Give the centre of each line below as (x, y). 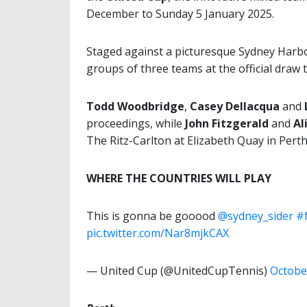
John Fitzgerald (227, 124)
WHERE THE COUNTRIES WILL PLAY (179, 179)
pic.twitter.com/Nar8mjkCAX (158, 233)
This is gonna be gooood (152, 216)
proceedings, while (136, 124)
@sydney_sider (256, 216)
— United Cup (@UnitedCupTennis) (178, 271)
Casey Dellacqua (235, 107)
